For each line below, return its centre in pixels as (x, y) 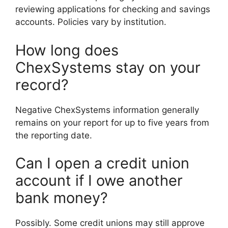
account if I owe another (99, 181)
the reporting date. (54, 135)
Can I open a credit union (102, 163)
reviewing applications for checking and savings (113, 9)
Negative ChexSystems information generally (107, 110)
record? (42, 84)
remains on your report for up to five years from (112, 122)
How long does (67, 50)
